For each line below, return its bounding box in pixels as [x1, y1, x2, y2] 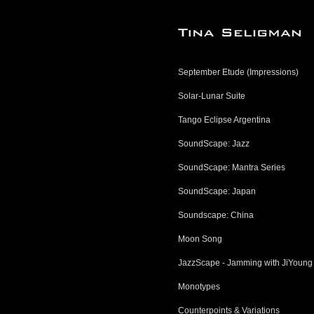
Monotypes [178, 282, 220, 292]
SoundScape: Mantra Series [178, 163, 285, 172]
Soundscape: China [178, 210, 254, 220]
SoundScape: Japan [178, 186, 256, 196]
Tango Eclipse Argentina [178, 115, 271, 125]
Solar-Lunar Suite [178, 91, 245, 101]
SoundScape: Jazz [178, 139, 250, 149]
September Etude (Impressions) [178, 67, 299, 77]
